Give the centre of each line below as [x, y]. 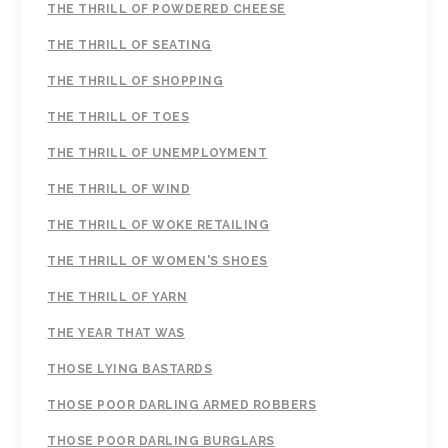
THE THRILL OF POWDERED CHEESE [166, 9]
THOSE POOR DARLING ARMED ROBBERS [182, 405]
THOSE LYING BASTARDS [130, 369]
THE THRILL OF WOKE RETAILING [158, 225]
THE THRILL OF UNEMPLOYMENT [157, 153]
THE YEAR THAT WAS [116, 333]
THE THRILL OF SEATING [129, 45]
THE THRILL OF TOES [118, 117]
